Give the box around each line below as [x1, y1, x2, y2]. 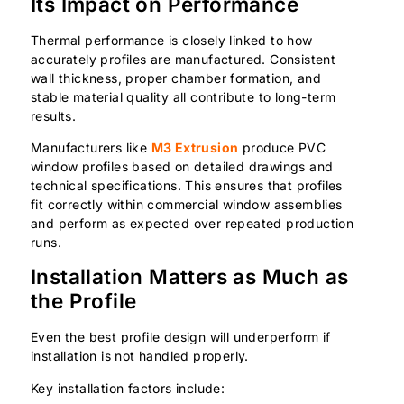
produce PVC [238, 139, 326, 155]
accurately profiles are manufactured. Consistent [31, 50, 336, 67]
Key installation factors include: [31, 380, 225, 396]
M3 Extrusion [151, 139, 239, 155]
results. [31, 107, 77, 124]
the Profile [31, 289, 137, 314]
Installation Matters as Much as [31, 264, 349, 289]
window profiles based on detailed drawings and [31, 158, 334, 174]
